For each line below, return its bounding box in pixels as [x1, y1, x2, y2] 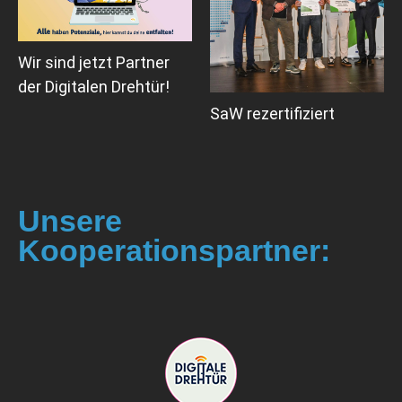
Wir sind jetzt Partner [18, 53, 170, 73]
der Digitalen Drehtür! [18, 77, 170, 97]
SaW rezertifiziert [210, 104, 335, 124]
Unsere [18, 205, 122, 239]
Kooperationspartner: [18, 234, 330, 268]
